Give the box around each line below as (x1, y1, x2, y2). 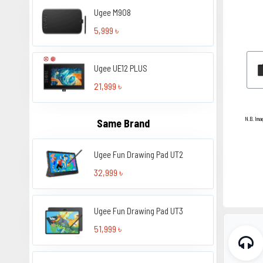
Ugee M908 (94, 6, 131, 18)
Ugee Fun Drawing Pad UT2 (94, 149, 184, 160)
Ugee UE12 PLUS (94, 63, 148, 74)
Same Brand (96, 117, 150, 130)
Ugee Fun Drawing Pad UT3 (94, 205, 184, 216)
